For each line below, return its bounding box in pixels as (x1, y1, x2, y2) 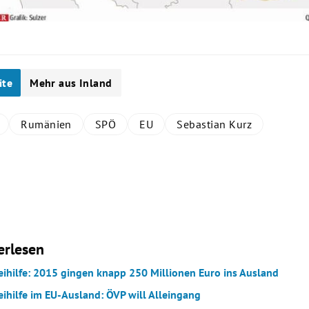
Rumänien (21, 117, 72, 131)
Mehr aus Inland (30, 76, 112, 90)
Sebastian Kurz (177, 117, 252, 131)
